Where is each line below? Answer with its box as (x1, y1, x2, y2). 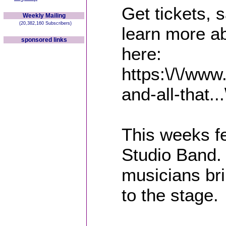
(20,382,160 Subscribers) (16, 21, 72, 26)
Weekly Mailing (22, 12, 66, 19)
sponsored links (21, 36, 67, 43)
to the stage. (122, 185, 218, 205)
